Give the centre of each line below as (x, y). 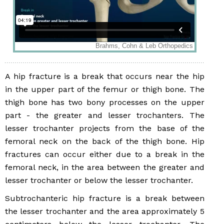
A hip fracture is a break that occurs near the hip (105, 76)
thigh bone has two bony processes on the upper (105, 102)
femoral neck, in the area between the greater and (105, 167)
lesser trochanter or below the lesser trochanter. (99, 180)
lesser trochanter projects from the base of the (105, 128)
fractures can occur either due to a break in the (105, 154)
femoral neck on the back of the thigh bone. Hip (105, 141)
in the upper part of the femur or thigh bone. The (105, 89)
